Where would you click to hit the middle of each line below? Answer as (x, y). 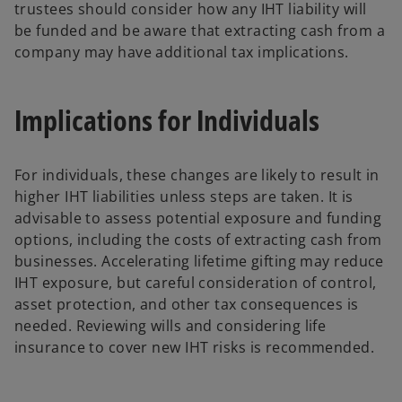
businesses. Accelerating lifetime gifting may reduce (199, 261)
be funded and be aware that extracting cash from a (200, 30)
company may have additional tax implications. (182, 52)
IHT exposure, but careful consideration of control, (196, 282)
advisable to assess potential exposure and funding (198, 218)
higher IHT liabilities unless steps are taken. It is (184, 196)
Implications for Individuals (167, 120)
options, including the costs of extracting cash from (198, 239)
